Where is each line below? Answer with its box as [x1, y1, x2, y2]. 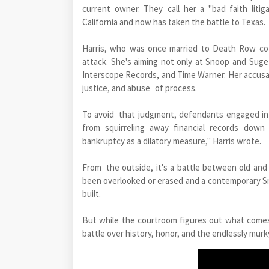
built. [82, 187, 101, 199]
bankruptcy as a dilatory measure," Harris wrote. [82, 134, 261, 147]
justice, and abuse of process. [82, 82, 197, 94]
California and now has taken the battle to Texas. [82, 16, 265, 28]
